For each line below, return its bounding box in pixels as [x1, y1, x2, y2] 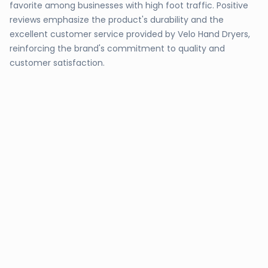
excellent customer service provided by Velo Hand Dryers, [10, 28, 250, 40]
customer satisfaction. [10, 57, 105, 69]
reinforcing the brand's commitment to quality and [10, 42, 225, 54]
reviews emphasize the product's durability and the [10, 14, 224, 26]
